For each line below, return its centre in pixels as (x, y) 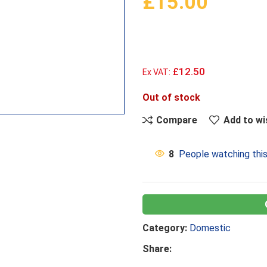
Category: (165, 228)
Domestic (210, 228)
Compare (177, 120)
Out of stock (171, 97)
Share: (157, 249)
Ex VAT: (156, 72)
